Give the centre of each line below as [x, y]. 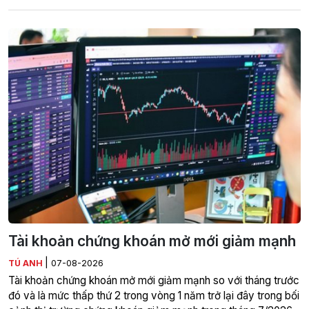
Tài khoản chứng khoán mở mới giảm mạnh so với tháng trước [154, 280]
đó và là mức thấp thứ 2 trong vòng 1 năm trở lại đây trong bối [154, 295]
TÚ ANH [27, 263]
